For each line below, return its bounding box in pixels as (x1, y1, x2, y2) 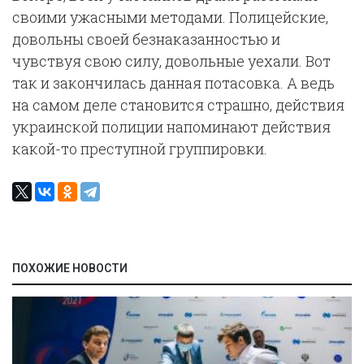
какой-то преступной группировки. (12, 139, 267, 158)
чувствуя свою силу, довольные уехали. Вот (12, 51, 331, 71)
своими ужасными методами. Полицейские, (12, 7, 328, 27)
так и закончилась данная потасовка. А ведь (12, 73, 335, 93)
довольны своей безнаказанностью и (12, 29, 280, 49)
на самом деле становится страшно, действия (12, 95, 344, 115)
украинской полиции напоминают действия (12, 117, 331, 136)
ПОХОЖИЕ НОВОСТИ (12, 262, 128, 275)
